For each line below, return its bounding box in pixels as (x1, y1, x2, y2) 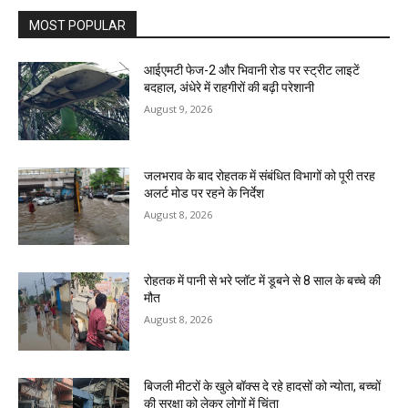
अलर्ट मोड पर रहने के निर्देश (144, 185, 265, 200)
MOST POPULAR (29, 17, 126, 33)
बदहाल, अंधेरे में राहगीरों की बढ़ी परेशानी (144, 79, 315, 95)
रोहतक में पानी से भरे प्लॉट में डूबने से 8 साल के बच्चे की (144, 273, 382, 289)
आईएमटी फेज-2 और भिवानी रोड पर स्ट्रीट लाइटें (144, 62, 361, 77)
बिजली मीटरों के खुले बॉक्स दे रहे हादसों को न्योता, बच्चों (144, 379, 382, 393)
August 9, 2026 (144, 101, 213, 116)
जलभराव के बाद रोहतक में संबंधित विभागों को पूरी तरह (144, 168, 376, 183)
